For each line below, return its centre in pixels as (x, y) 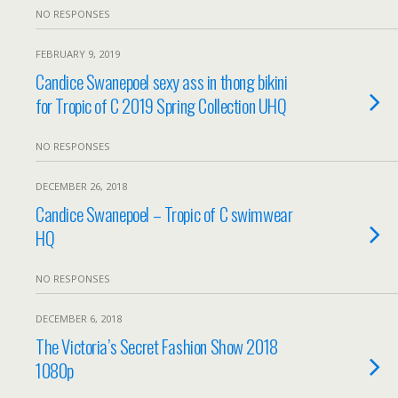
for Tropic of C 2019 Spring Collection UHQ (161, 105)
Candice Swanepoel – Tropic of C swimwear (164, 214)
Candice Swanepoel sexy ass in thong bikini (162, 81)
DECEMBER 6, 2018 (79, 318)
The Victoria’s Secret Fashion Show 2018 (157, 346)
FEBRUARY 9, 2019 (78, 54)
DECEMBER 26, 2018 (81, 186)
